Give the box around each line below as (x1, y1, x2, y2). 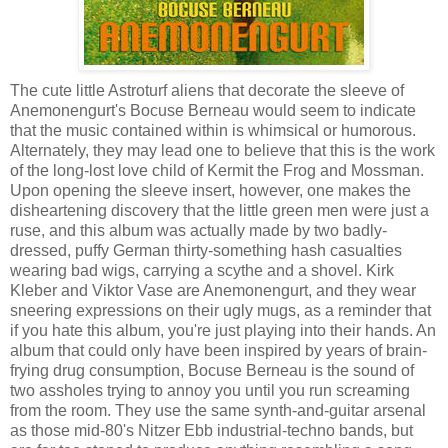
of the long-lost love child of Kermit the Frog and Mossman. (10, 161, 424, 179)
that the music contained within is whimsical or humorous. (10, 121, 416, 139)
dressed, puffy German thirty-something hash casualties (10, 241, 402, 259)
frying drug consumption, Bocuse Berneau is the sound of (10, 361, 414, 379)
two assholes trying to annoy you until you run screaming (10, 381, 410, 399)
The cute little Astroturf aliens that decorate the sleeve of (10, 81, 404, 99)
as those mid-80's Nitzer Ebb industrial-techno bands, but (10, 421, 413, 439)
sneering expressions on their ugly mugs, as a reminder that (10, 301, 431, 319)
